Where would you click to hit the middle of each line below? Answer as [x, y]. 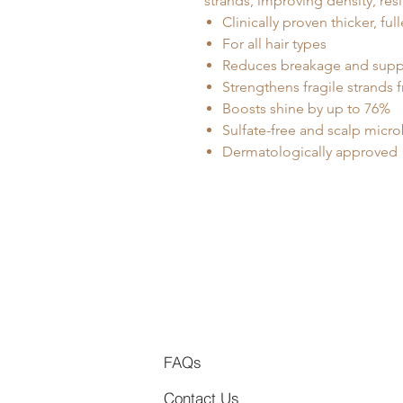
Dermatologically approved [310, 151]
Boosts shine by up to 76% [306, 108]
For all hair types [274, 43]
